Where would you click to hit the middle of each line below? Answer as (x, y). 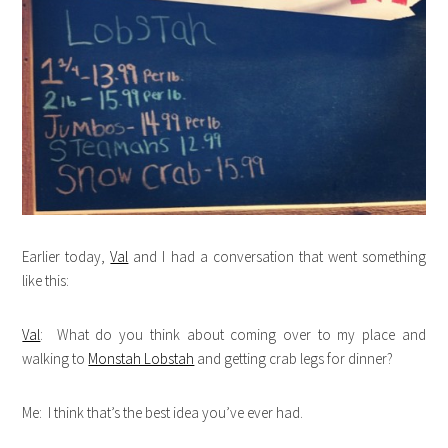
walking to (55, 359)
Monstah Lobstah (141, 359)
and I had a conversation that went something (277, 257)
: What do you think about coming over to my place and (233, 335)
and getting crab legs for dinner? (294, 359)
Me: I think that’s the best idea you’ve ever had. (163, 413)
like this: (46, 281)
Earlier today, (66, 257)
